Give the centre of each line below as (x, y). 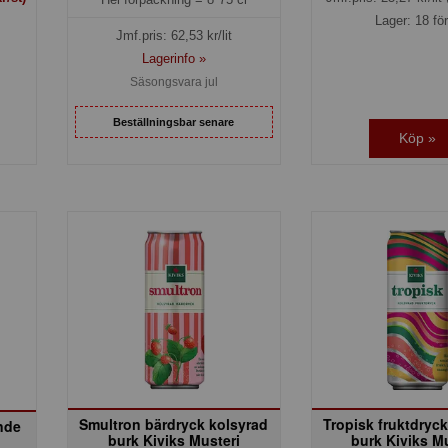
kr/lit (217, 36)
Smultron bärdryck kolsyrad (174, 423)
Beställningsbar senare (174, 121)
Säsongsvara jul (173, 82)
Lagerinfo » (173, 59)
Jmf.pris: (143, 36)
